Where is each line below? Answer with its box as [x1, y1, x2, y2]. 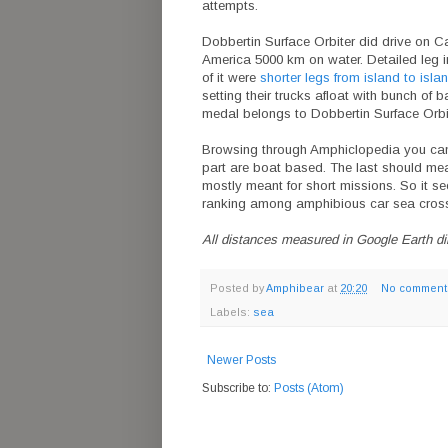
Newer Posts [207, 353, 276, 368]
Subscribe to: [202, 381, 274, 396]
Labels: [210, 306, 253, 319]
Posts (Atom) [274, 381, 344, 396]
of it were [202, 69, 260, 85]
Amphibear [266, 281, 324, 294]
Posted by [210, 281, 266, 294]
